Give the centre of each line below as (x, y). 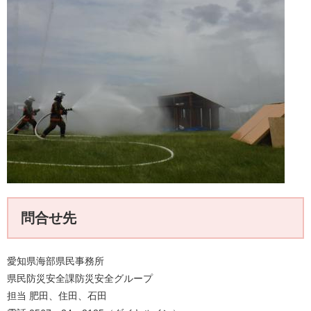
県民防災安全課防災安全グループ (80, 279)
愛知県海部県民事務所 (56, 261)
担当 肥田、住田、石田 (57, 296)
